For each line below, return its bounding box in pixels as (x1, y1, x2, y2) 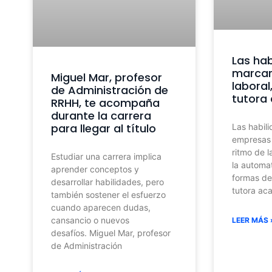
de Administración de (50, 83, 168, 98)
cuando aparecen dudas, (50, 202, 151, 213)
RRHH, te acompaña (50, 95, 160, 111)
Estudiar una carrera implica (50, 151, 161, 162)
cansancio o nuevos (50, 215, 129, 226)
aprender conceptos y (50, 164, 139, 175)
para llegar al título (50, 121, 159, 137)
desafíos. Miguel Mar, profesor (50, 228, 171, 239)
